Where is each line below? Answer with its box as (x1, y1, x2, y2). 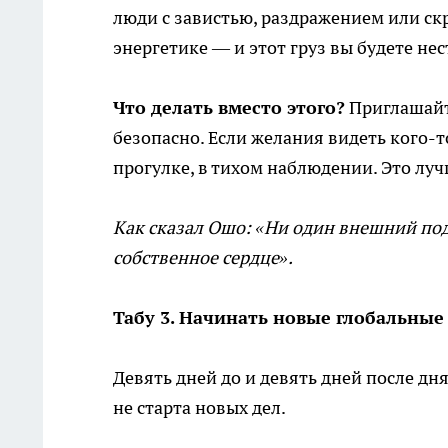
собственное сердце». (113, 246, 293, 270)
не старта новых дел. (113, 396, 286, 420)
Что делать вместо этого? (113, 96, 345, 120)
